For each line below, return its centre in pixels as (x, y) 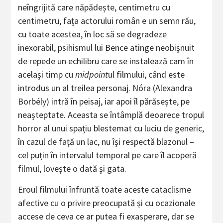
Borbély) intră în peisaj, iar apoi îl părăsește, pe (104, 102)
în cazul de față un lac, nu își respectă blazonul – (106, 142)
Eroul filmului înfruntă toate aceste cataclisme (105, 190)
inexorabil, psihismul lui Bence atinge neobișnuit (106, 48)
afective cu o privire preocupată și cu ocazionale (107, 203)
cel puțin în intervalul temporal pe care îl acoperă (107, 155)
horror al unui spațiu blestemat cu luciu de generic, (111, 128)
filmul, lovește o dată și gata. (72, 169)
